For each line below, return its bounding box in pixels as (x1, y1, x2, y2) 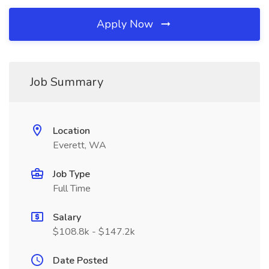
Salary (53, 211, 81, 224)
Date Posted (53, 254, 108, 267)
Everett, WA (53, 139, 106, 152)
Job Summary (30, 74, 103, 90)
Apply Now (97, 17, 156, 31)
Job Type (53, 168, 90, 181)
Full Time (53, 182, 91, 195)
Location (53, 124, 90, 138)
